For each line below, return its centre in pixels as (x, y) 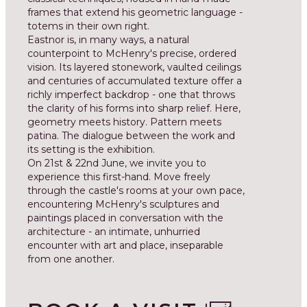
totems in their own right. (88, 26)
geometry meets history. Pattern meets (124, 122)
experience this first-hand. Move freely (119, 177)
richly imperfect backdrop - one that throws (131, 95)
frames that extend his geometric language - (135, 12)
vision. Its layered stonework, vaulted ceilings (134, 67)
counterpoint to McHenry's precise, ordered (132, 53)
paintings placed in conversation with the (125, 218)
